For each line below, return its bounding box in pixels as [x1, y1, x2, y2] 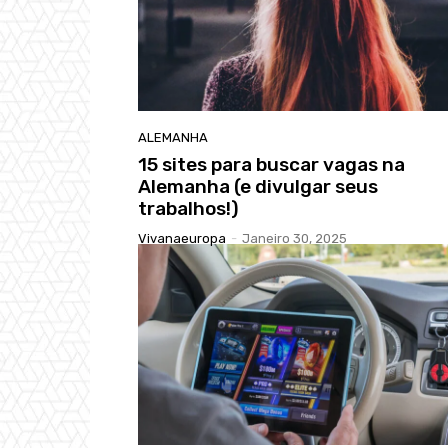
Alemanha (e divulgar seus [138, 174, 378, 198]
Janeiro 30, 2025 [242, 230, 347, 246]
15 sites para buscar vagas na [138, 152, 405, 176]
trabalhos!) [138, 196, 239, 220]
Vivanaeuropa [138, 230, 226, 246]
